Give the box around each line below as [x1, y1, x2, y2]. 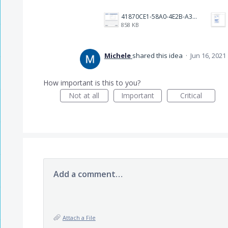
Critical [180, 90, 202, 100]
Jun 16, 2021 [190, 50, 226, 60]
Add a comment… [53, 168, 123, 180]
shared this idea [132, 50, 184, 60]
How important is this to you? [43, 77, 140, 88]
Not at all [69, 90, 100, 100]
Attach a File [62, 213, 96, 221]
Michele [104, 50, 131, 60]
